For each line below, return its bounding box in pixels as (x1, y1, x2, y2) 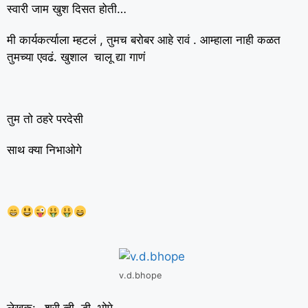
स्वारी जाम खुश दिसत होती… (7, 2, 126, 16)
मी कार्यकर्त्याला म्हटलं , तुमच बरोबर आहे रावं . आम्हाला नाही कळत (7, 33, 280, 47)
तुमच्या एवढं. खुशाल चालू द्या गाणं (7, 50, 145, 64)
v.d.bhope (119, 270, 162, 280)
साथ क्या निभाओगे (7, 143, 82, 157)
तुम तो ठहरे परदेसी (7, 112, 83, 126)
